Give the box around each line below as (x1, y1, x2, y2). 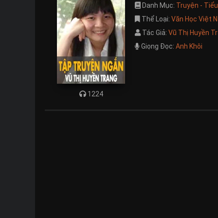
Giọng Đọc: (140, 42, 176, 50)
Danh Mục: (141, 1, 176, 9)
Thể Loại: (140, 15, 171, 23)
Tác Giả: (141, 29, 168, 36)
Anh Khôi (176, 42, 202, 50)
